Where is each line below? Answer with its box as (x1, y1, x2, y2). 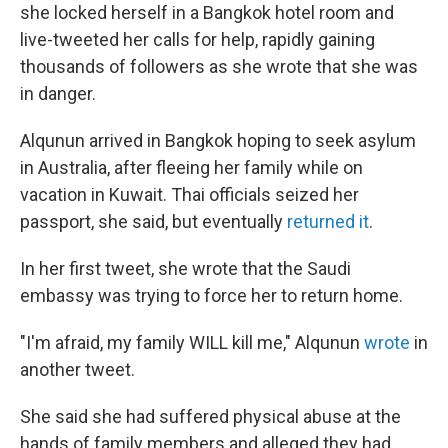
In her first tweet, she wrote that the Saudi (20, 258, 351, 280)
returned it (287, 211, 369, 233)
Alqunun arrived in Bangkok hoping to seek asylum (20, 130, 416, 152)
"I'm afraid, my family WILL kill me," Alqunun (20, 332, 364, 354)
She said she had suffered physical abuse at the (20, 406, 401, 428)
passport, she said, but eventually (20, 211, 287, 233)
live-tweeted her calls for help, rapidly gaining (20, 29, 375, 51)
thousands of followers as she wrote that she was (20, 56, 418, 78)
